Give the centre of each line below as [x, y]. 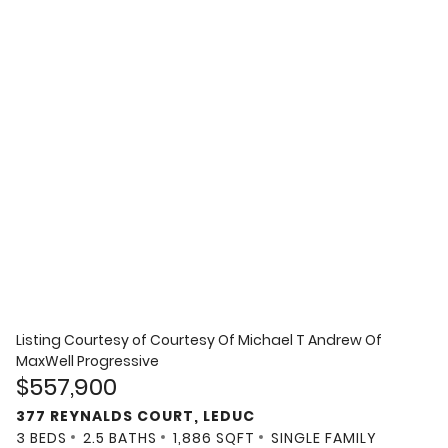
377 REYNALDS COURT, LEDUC [135, 416]
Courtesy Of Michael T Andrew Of [266, 340]
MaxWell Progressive [87, 361]
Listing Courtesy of [83, 340]
